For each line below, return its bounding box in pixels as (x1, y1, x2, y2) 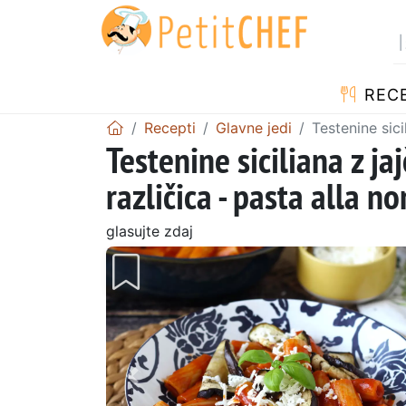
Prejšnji (130, 377, 194, 400)
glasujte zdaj (106, 221, 193, 240)
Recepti (144, 118, 196, 137)
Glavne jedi (216, 118, 292, 137)
